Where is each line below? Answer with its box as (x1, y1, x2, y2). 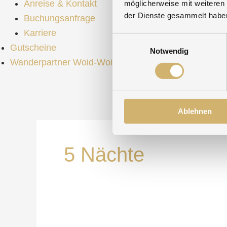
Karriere (24, 27, 56, 38)
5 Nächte (64, 143, 144, 166)
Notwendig (149, 46, 189, 55)
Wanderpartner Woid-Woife (10, 57, 120, 67)
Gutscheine (10, 42, 56, 53)
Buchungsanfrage (24, 13, 95, 23)
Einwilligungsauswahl (112, 34, 183, 44)
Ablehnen (178, 106, 212, 116)
